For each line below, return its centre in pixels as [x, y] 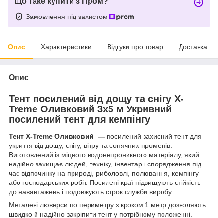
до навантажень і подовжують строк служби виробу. [91, 192]
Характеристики [66, 46]
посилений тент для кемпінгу [80, 119]
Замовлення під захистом [68, 16]
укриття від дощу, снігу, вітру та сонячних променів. [91, 146]
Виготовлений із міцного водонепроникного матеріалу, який [104, 155]
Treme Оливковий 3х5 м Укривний [90, 109]
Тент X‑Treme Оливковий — [57, 136]
